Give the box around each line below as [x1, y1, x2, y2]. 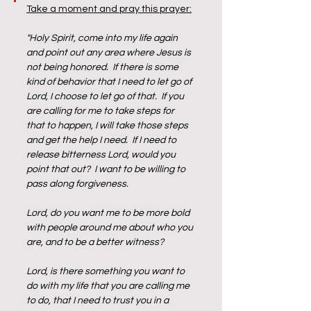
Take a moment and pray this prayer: [26, 4, 192, 14]
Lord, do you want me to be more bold [26, 208, 192, 218]
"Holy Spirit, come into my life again [26, 33, 180, 43]
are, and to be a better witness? [26, 237, 168, 247]
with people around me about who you [26, 223, 195, 233]
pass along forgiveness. [26, 179, 133, 189]
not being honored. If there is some [26, 62, 180, 72]
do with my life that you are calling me [26, 281, 192, 291]
